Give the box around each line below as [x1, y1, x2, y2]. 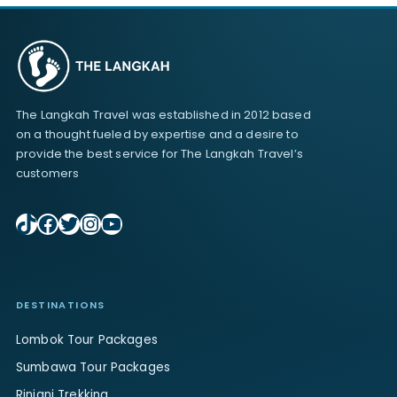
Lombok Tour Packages [16, 331, 158, 348]
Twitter [58, 207, 129, 237]
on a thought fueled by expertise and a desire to [16, 125, 299, 143]
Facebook [36, 207, 142, 237]
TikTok [15, 207, 80, 237]
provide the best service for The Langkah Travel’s [16, 144, 303, 162]
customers [16, 164, 80, 182]
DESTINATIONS [16, 297, 105, 312]
